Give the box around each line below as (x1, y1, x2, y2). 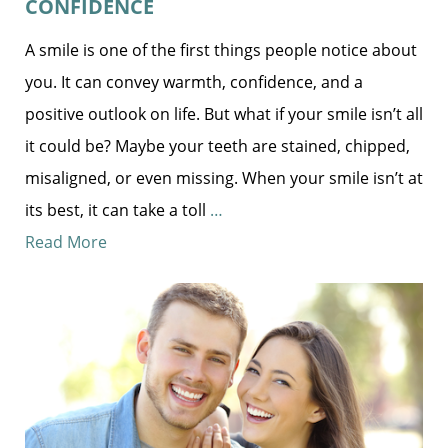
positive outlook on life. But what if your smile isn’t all (25, 102, 423, 125)
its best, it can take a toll (25, 198, 210, 221)
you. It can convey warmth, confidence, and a (25, 70, 363, 93)
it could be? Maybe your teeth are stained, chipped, (25, 134, 410, 157)
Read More (25, 230, 107, 253)
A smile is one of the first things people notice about (25, 38, 417, 61)
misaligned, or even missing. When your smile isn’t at (25, 166, 423, 189)
